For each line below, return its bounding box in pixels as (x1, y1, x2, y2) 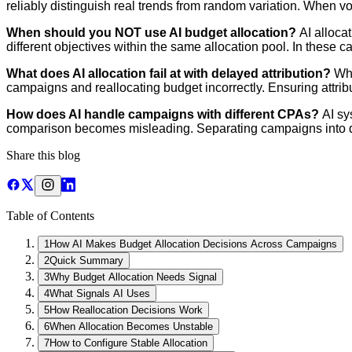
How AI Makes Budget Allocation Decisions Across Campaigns (49, 238, 337, 250)
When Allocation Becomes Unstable (49, 321, 213, 332)
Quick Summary (49, 255, 123, 266)
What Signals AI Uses (49, 288, 150, 299)
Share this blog (6, 148, 80, 162)
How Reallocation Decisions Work (49, 304, 203, 316)
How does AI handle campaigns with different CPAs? (6, 108, 322, 121)
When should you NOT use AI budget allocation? (6, 26, 299, 39)
